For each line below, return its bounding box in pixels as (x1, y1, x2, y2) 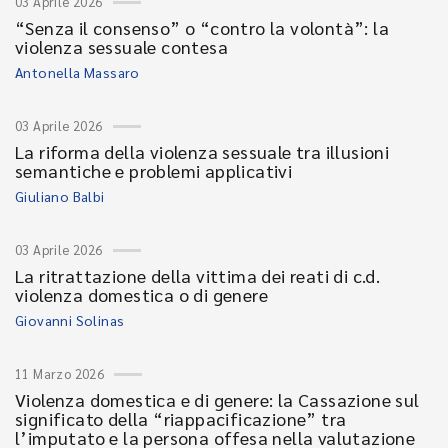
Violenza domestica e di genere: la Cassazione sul (15, 388, 420, 411)
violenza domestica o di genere (15, 283, 268, 306)
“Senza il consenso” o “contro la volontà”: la (15, 16, 389, 39)
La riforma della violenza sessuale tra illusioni (15, 140, 390, 163)
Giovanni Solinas (15, 311, 125, 329)
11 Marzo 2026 (15, 365, 105, 382)
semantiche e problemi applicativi (15, 159, 293, 182)
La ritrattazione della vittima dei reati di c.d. (15, 264, 381, 287)
